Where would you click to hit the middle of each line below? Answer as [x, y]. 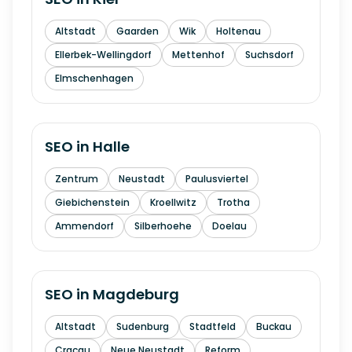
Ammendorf [84, 226]
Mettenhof [198, 55]
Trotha [233, 202]
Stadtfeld [213, 326]
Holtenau [238, 31]
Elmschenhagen [94, 78]
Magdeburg [136, 294]
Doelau [229, 226]
